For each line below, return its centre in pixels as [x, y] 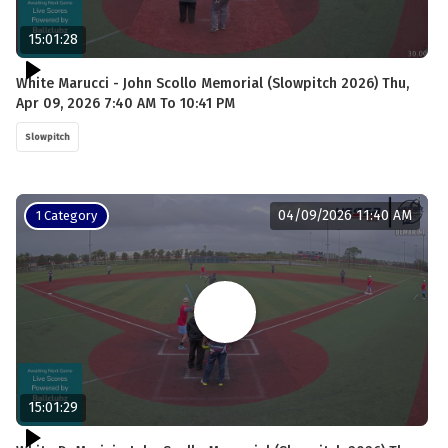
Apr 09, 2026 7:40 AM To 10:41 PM [125, 103]
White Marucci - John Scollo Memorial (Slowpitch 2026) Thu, [212, 83]
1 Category [66, 215]
